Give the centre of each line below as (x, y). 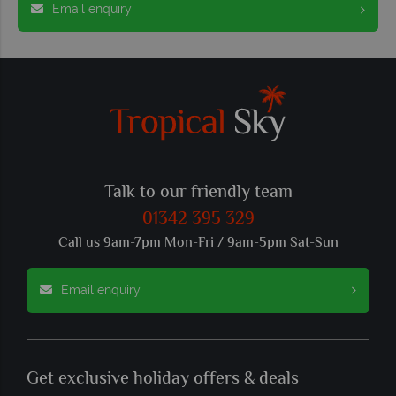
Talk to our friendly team (198, 193)
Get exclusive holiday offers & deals (163, 379)
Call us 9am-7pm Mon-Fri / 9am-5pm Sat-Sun (198, 243)
